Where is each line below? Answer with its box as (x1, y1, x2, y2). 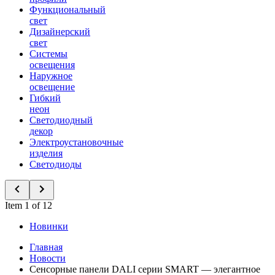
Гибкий (29, 93, 61, 103)
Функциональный (29, 4, 106, 15)
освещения (29, 60, 75, 70)
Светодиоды (29, 159, 82, 169)
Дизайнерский (29, 26, 90, 37)
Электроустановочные (29, 137, 123, 147)
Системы (29, 48, 68, 59)
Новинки (29, 221, 68, 231)
